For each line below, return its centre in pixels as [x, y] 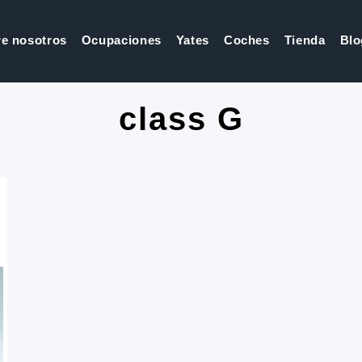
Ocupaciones [121, 40]
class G [181, 119]
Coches [246, 40]
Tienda [305, 40]
